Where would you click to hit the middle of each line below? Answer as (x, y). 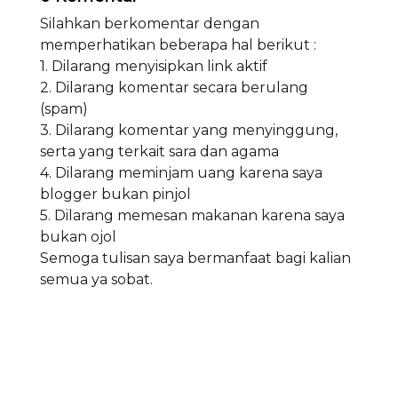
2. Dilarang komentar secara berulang (174, 88)
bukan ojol (78, 237)
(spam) (64, 109)
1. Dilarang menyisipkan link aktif (154, 66)
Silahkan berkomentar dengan (150, 24)
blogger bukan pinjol (115, 194)
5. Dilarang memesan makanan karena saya (192, 215)
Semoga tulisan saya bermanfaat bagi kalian (195, 258)
